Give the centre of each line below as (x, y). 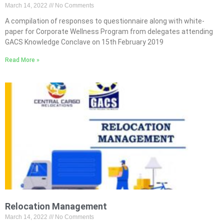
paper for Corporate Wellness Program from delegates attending (109, 31)
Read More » (22, 60)
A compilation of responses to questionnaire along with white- (105, 21)
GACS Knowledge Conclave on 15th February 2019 (84, 42)
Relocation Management (56, 206)
